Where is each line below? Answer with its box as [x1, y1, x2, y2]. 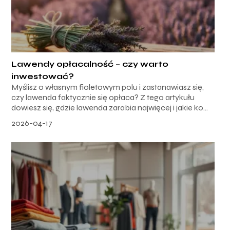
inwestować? [11, 71, 74, 82]
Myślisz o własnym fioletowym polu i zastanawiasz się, [11, 82, 204, 92]
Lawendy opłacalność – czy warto [11, 59, 169, 69]
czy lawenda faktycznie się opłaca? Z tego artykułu [11, 92, 195, 103]
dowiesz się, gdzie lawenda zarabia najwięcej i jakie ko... [11, 103, 208, 113]
